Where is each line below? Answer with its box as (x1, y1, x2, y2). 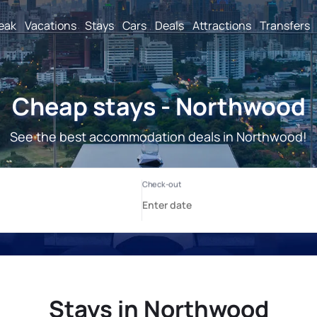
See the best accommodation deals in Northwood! (10, 128, 307, 145)
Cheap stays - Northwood (11, 90, 306, 122)
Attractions (192, 17, 251, 33)
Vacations (25, 17, 76, 33)
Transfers (260, 17, 310, 33)
